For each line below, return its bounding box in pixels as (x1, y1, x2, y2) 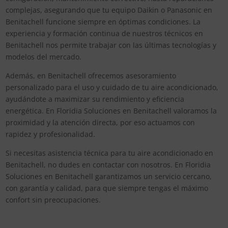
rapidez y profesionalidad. (6, 129, 96, 139)
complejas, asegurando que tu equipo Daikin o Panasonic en (6, 5, 213, 15)
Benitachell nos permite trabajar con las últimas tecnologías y (6, 40, 217, 50)
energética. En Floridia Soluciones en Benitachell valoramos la (6, 105, 217, 116)
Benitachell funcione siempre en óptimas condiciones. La (6, 16, 201, 26)
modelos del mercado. (6, 51, 82, 62)
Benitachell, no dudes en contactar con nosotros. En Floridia (6, 159, 211, 169)
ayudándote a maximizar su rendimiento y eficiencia (6, 94, 185, 104)
